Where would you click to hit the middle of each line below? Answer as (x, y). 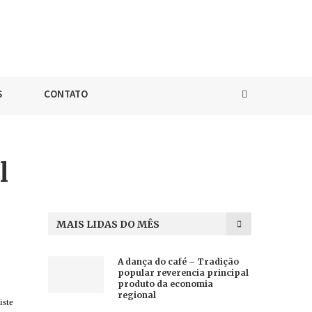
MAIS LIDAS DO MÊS (108, 224)
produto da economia (165, 284)
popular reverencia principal (183, 273)
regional (136, 295)
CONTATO (66, 94)
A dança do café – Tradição (178, 262)
